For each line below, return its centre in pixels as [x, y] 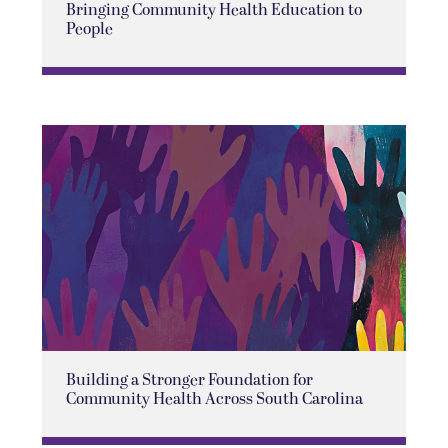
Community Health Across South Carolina [214, 399]
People [89, 29]
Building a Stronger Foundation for [189, 380]
